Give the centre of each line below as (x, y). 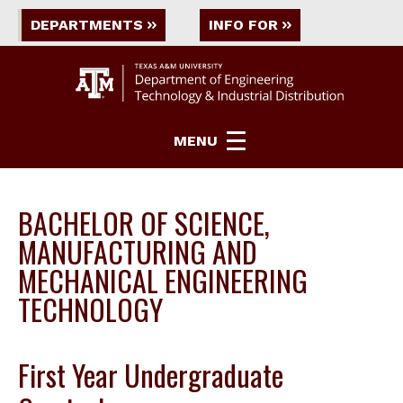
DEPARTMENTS (87, 25)
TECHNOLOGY (90, 309)
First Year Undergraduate (151, 375)
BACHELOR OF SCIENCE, (144, 223)
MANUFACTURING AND (138, 252)
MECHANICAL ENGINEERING (163, 281)
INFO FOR (243, 25)
